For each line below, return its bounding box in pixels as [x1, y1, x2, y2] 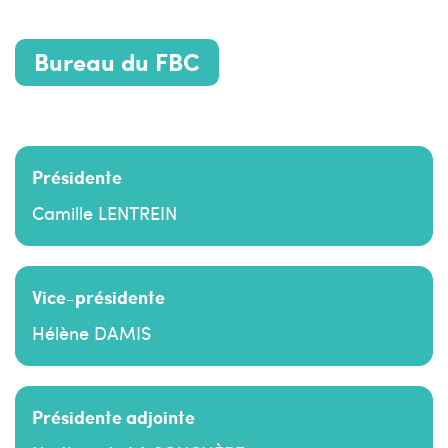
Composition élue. [15, 98, 160, 124]
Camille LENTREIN [32, 199, 177, 225]
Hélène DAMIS [32, 319, 151, 345]
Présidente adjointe [32, 402, 195, 430]
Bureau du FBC [34, 44, 201, 80]
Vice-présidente [32, 282, 165, 310]
